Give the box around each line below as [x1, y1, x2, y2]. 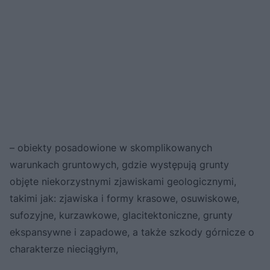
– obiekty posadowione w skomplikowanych [10, 142, 212, 154]
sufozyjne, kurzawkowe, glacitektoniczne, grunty [10, 209, 233, 222]
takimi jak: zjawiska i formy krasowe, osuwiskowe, [10, 192, 239, 205]
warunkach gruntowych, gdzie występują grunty [10, 159, 229, 171]
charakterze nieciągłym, [10, 243, 118, 256]
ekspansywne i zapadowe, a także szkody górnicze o [10, 226, 254, 239]
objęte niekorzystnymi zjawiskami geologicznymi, [10, 175, 236, 188]
